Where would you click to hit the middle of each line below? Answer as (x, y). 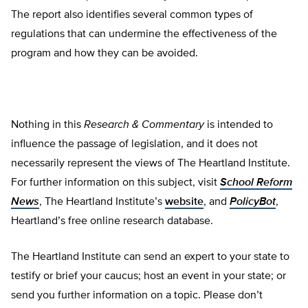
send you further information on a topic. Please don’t (137, 296)
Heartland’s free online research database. (112, 222)
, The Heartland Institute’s (102, 202)
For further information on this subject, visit (115, 183)
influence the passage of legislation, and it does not (134, 145)
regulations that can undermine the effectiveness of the (144, 35)
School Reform (256, 183)
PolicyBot (253, 202)
